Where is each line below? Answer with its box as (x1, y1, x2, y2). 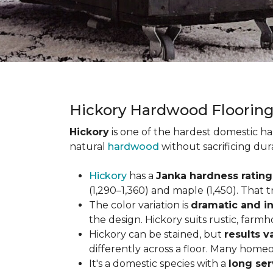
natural (69, 141, 108, 152)
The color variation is (89, 199, 191, 211)
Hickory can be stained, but (89, 229, 224, 240)
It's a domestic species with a (89, 258, 229, 269)
